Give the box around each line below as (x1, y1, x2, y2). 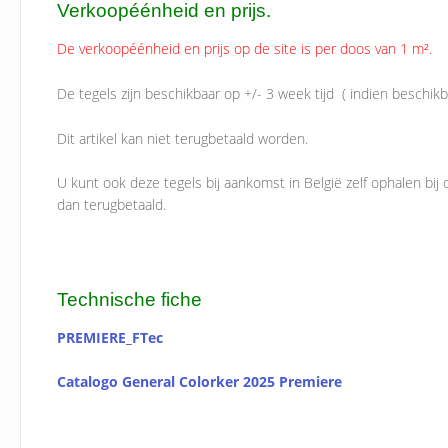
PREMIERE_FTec (57, 327, 164, 347)
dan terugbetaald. (57, 195, 167, 215)
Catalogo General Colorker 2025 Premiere (57, 372, 343, 392)
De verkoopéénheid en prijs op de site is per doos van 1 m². (57, 39, 437, 59)
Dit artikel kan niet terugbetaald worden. (57, 128, 309, 148)
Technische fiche (57, 287, 203, 310)
